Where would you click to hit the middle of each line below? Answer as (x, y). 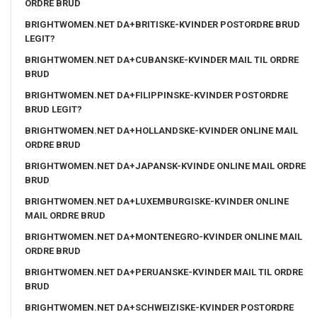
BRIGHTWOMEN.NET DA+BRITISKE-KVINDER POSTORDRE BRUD (162, 24)
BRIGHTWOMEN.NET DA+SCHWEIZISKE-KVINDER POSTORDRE (159, 307)
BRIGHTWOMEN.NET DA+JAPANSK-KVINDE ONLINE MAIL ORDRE (165, 166)
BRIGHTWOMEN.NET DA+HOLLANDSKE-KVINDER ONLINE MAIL (161, 130)
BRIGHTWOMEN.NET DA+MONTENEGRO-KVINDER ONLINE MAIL (163, 236)
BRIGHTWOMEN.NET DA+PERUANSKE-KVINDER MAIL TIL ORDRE (164, 272)
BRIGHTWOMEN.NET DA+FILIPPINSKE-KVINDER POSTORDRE (156, 95)
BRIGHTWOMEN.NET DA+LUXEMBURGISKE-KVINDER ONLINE (157, 201)
